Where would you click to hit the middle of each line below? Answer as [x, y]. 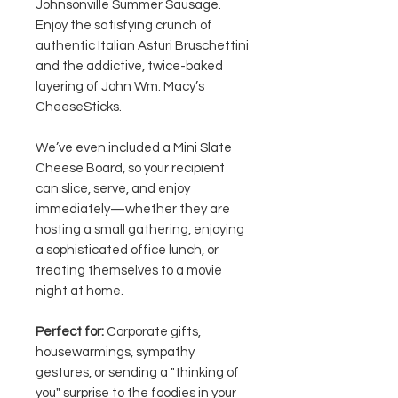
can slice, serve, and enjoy [113, 189]
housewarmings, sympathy [115, 352]
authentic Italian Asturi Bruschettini [142, 46]
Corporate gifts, [152, 332]
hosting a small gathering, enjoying [140, 230]
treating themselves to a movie [129, 271]
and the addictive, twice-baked [129, 66]
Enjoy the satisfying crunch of [124, 25]
